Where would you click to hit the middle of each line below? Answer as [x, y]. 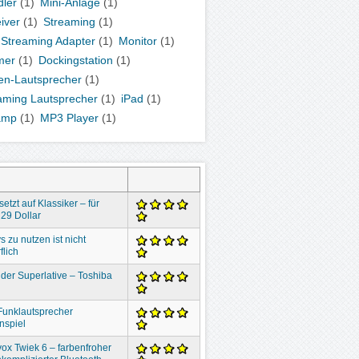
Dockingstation [76, 60]
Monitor [138, 40]
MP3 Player [70, 117]
